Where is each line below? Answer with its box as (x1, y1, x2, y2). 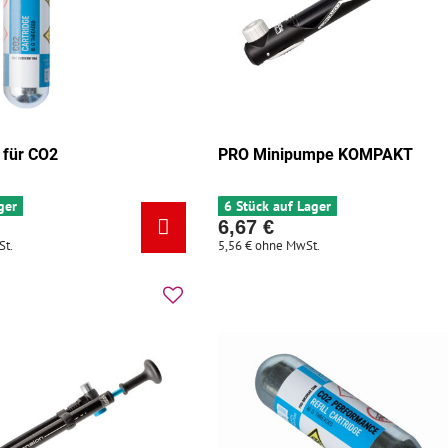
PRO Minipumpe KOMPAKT (218, 145, 414, 165)
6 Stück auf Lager (224, 197, 332, 216)
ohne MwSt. (255, 237, 321, 255)
